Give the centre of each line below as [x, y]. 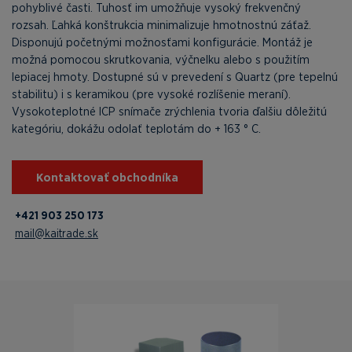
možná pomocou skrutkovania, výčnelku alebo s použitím [161, 59]
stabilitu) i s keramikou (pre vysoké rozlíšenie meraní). [151, 94]
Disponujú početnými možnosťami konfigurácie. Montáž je [162, 42]
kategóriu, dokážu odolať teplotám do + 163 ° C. [136, 128]
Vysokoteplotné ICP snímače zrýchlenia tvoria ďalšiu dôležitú [169, 111]
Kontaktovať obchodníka [107, 178]
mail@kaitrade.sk [57, 233]
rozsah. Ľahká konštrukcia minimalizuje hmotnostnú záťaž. [161, 25]
